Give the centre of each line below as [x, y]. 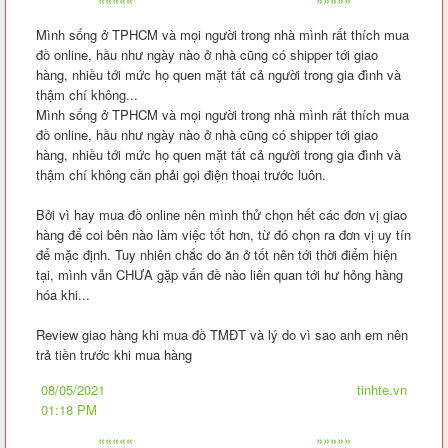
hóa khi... [63, 294]
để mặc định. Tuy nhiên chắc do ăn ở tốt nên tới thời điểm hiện [216, 254]
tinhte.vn [381, 389]
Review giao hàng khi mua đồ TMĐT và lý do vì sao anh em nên [222, 334]
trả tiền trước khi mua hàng [114, 354]
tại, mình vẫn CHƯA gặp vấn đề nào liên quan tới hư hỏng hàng [219, 274]
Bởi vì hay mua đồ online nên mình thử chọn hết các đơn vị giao [221, 214]
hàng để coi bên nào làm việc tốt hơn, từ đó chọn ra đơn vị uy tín [223, 234]
